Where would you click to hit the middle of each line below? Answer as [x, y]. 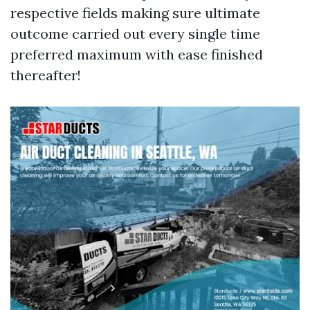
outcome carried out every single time [135, 34]
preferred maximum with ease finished [137, 55]
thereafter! [46, 75]
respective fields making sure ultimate [135, 13]
